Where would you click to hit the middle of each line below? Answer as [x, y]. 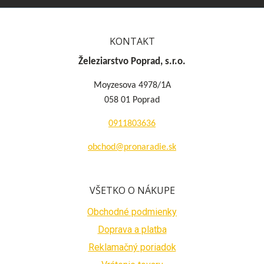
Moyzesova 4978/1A [132, 85]
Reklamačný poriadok [132, 247]
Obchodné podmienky [132, 212]
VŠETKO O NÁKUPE [132, 190]
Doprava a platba [132, 230]
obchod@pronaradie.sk [132, 147]
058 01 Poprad [132, 100]
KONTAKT [132, 41]
